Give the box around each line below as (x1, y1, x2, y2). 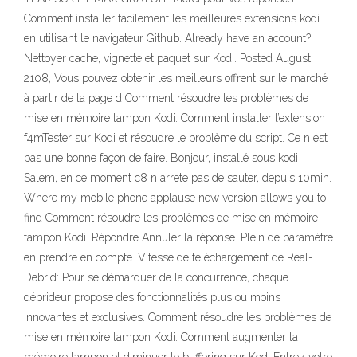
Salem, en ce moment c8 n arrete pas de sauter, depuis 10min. (24, 171, 331, 185)
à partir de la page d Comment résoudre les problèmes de (24, 92, 308, 105)
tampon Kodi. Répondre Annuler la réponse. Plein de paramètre (24, 231, 333, 245)
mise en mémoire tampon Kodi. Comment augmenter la (24, 331, 298, 344)
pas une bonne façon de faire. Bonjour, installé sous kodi (24, 151, 298, 165)
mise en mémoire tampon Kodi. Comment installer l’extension (24, 112, 325, 125)
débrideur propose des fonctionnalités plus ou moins (24, 291, 280, 304)
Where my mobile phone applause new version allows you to (24, 191, 326, 205)
